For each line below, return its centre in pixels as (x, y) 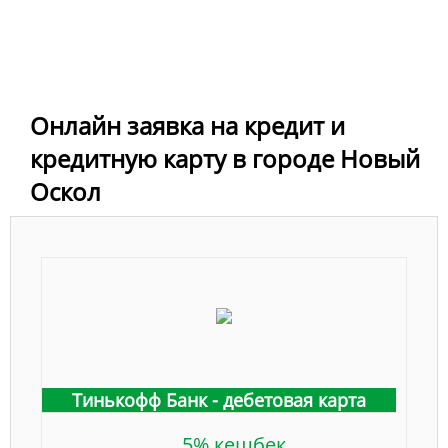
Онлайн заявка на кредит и (187, 126)
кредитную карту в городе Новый (225, 159)
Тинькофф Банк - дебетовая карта (219, 400)
